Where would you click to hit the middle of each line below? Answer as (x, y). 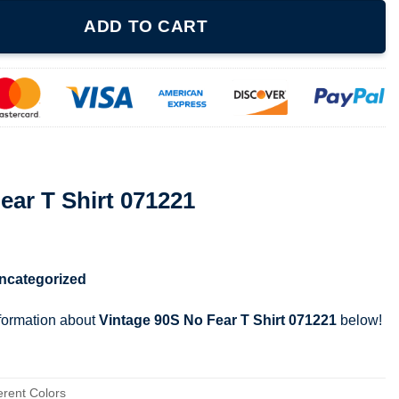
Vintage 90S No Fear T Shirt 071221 (218, 320)
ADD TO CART (146, 27)
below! (359, 320)
